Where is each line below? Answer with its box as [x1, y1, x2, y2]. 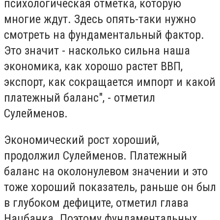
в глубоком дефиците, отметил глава [4, 195, 189, 210]
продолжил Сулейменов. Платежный [4, 148, 187, 163]
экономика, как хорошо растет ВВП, [4, 59, 183, 74]
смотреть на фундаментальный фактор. [4, 28, 204, 42]
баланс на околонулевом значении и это [4, 164, 208, 178]
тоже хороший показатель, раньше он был [4, 180, 216, 194]
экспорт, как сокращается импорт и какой [4, 75, 216, 89]
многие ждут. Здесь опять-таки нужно [4, 12, 196, 27]
